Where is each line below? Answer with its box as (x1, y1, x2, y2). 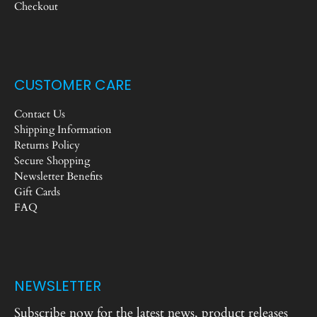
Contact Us (14, 107, 65, 121)
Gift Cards (14, 185, 60, 199)
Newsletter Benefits (14, 169, 103, 183)
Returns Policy (14, 138, 80, 152)
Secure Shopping (14, 154, 90, 168)
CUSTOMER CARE (14, 75, 132, 95)
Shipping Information (14, 122, 112, 137)
